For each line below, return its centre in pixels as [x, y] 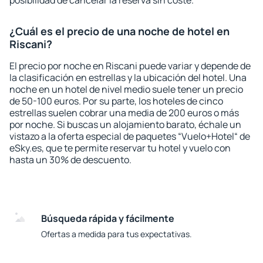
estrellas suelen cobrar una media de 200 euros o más [124, 113]
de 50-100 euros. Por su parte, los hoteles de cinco [116, 101]
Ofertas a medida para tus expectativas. [117, 234]
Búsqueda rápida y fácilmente [108, 218]
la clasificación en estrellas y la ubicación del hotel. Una [128, 77]
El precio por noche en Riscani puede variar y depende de [130, 66]
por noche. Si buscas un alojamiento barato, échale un [125, 124]
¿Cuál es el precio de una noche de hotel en [119, 31]
